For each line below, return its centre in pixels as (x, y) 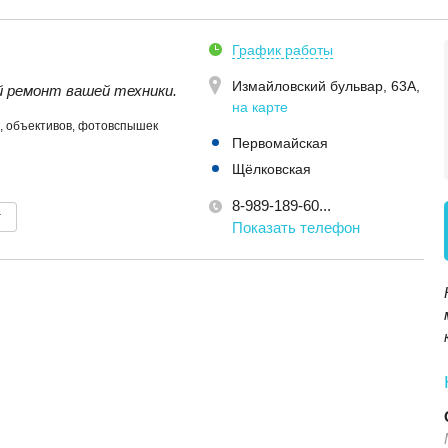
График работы (282, 50)
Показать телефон (296, 227)
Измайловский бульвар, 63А (324, 86)
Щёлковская (271, 169)
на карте (260, 107)
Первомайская (280, 143)
